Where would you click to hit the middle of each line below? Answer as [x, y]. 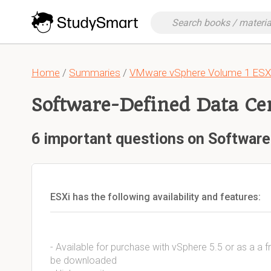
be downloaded [83, 260]
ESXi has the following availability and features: [155, 197]
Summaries [95, 73]
